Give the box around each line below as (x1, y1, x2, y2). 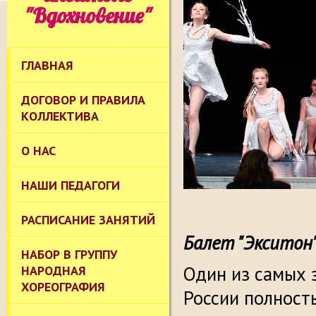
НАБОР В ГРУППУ (21, 246, 117, 262)
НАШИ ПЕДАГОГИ (21, 177, 120, 193)
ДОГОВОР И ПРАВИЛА (21, 92, 145, 108)
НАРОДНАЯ (21, 262, 86, 279)
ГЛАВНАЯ (21, 57, 73, 73)
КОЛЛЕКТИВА (21, 108, 99, 124)
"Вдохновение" (25, 2, 152, 29)
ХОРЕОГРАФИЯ (21, 279, 105, 295)
